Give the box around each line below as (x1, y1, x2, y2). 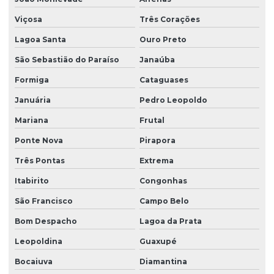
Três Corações (139, 15, 200, 24)
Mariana (15, 116, 48, 125)
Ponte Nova (15, 136, 63, 146)
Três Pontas (15, 156, 65, 166)
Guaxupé (139, 237, 177, 246)
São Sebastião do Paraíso (15, 55, 119, 65)
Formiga (15, 75, 49, 85)
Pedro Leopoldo (139, 95, 207, 105)
